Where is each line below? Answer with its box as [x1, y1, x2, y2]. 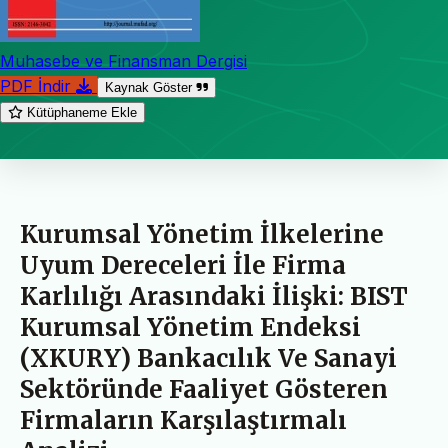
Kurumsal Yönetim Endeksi [20, 312, 361, 344]
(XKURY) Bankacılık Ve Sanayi [20, 343, 397, 375]
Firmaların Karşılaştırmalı [20, 405, 347, 437]
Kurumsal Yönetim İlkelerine [20, 219, 384, 251]
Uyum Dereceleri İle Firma [20, 250, 346, 282]
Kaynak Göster [105, 80, 196, 96]
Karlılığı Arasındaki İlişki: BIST [20, 281, 408, 313]
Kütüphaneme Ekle [27, 105, 137, 121]
